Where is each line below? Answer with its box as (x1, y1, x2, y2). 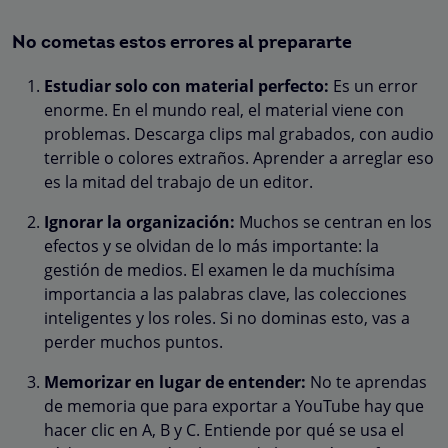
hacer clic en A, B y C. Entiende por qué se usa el (44, 418, 404, 441)
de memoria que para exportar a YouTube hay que (44, 394, 424, 417)
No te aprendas (306, 370, 427, 393)
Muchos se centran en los (235, 210, 432, 233)
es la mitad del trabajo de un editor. (44, 170, 313, 193)
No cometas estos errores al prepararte (12, 33, 352, 53)
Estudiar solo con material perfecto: (44, 74, 329, 97)
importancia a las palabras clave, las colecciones (44, 282, 407, 305)
